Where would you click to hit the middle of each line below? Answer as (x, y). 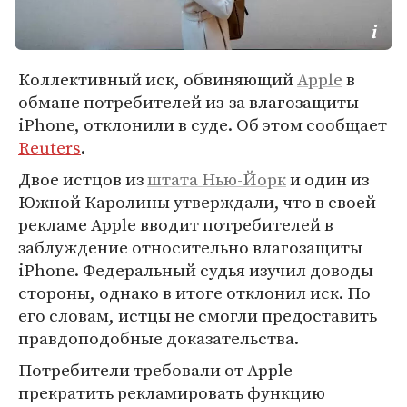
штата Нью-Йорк (217, 179)
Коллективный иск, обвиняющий (158, 79)
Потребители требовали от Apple (155, 370)
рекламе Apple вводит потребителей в (176, 224)
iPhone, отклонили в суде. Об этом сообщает (203, 124)
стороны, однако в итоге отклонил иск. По (194, 293)
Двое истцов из (83, 179)
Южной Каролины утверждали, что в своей (197, 202)
